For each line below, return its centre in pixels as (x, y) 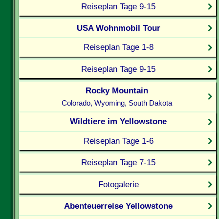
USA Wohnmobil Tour (118, 28)
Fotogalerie (118, 184)
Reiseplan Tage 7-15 (119, 163)
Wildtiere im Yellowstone (119, 121)
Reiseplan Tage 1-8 (118, 47)
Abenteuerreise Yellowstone (119, 206)
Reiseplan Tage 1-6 (118, 141)
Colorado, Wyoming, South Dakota (117, 103)
